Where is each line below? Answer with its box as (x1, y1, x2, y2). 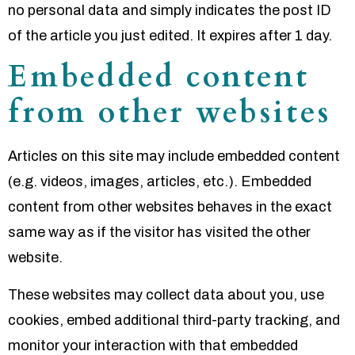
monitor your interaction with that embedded (8, 337, 298, 353)
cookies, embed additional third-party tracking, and (8, 311, 340, 328)
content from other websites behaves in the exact (8, 199, 332, 216)
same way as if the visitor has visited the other (8, 224, 311, 241)
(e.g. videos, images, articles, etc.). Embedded (8, 174, 311, 190)
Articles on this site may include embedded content (8, 148, 340, 165)
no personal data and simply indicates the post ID (8, 2, 331, 18)
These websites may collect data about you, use (8, 286, 324, 303)
